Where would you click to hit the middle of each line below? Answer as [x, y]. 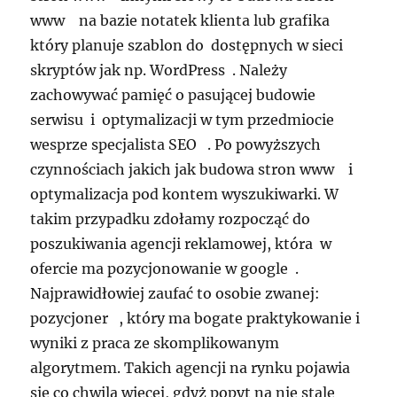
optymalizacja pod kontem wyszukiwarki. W [185, 194]
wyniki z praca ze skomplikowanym [155, 343]
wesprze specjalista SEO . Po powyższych [176, 144]
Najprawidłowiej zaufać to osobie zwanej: [175, 293]
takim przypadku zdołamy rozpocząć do [171, 218]
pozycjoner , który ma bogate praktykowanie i [195, 318]
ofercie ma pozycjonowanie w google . [167, 268]
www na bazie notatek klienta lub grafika [180, 20]
